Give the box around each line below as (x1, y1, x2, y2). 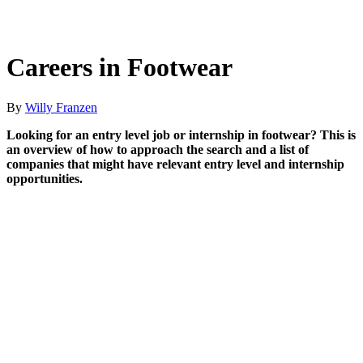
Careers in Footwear (6, 53, 233, 83)
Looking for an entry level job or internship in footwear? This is (6, 127, 356, 142)
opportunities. (6, 171, 83, 186)
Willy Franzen (25, 100, 97, 114)
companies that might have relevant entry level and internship (6, 156, 344, 171)
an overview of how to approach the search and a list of (6, 142, 309, 156)
